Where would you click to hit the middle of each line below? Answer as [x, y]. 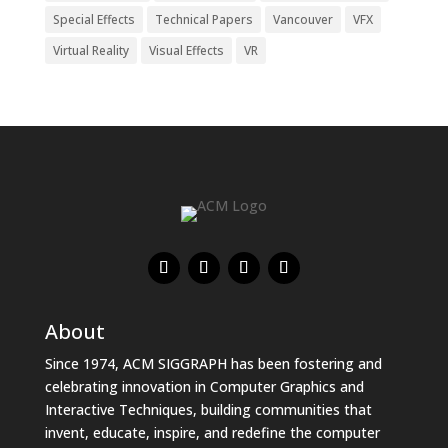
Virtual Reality [90, 50]
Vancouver [302, 19]
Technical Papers [203, 19]
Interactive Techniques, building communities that [208, 409]
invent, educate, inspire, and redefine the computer [212, 432]
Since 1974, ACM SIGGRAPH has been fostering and [213, 363]
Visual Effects [186, 50]
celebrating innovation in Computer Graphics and [204, 386]
